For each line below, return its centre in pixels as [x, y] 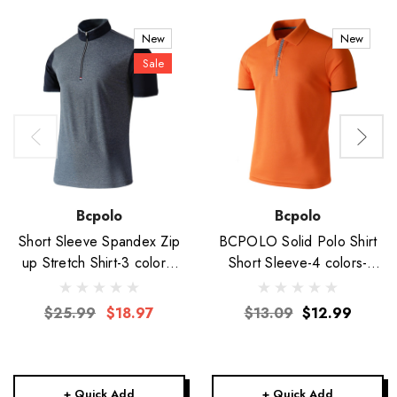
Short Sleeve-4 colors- [298, 263]
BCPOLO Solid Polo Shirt [298, 241]
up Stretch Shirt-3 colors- [32, 263]
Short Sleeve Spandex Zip [99, 241]
